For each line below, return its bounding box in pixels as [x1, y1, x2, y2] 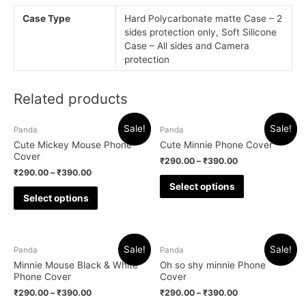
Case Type [23, 13, 71, 25]
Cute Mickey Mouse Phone [14, 139, 132, 150]
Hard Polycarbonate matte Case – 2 [124, 13, 283, 25]
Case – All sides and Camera [124, 40, 250, 52]
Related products [14, 89, 128, 107]
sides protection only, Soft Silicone [124, 27, 277, 38]
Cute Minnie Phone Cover [160, 139, 273, 150]
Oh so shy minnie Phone [160, 260, 266, 271]
